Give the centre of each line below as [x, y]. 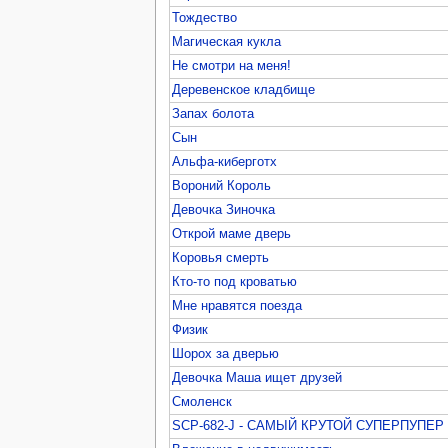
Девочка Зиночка [224, 209]
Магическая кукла [227, 41]
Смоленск [202, 401]
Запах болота [213, 113]
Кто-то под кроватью [235, 281]
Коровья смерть [221, 257]
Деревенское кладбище [244, 89]
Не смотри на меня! [232, 65]
